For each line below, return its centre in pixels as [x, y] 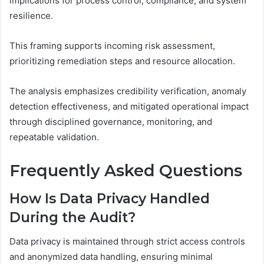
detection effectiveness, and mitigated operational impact [129, 106]
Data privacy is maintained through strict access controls [127, 241]
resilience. [31, 15]
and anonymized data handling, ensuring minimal [111, 256]
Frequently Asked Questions [126, 170]
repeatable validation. [54, 137]
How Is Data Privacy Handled [110, 199]
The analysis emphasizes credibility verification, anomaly [128, 91]
